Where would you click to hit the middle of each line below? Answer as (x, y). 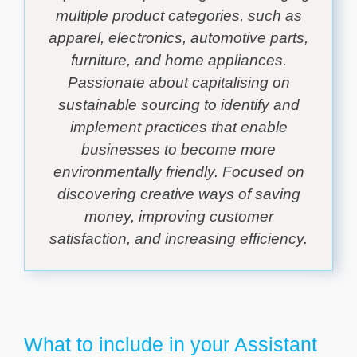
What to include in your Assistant (171, 344)
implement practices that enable (178, 127)
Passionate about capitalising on (178, 83)
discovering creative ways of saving (178, 194)
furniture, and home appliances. (178, 61)
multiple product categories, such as (178, 16)
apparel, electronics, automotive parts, (178, 38)
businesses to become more (178, 150)
